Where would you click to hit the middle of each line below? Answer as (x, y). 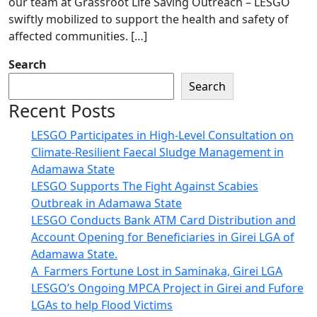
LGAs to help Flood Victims (102, 305)
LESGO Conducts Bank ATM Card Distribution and (163, 220)
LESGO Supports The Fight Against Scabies (145, 186)
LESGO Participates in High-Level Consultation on (162, 136)
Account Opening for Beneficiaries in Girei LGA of (163, 237)
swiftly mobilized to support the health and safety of (149, 19)
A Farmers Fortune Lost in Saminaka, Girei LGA (157, 271)
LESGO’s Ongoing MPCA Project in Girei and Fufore (167, 288)
